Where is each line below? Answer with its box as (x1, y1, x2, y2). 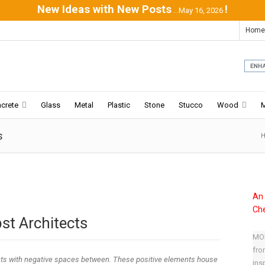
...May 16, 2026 (173, 6, 223, 15)
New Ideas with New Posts (37, 3, 172, 16)
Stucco (179, 101, 203, 109)
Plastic (108, 101, 130, 109)
